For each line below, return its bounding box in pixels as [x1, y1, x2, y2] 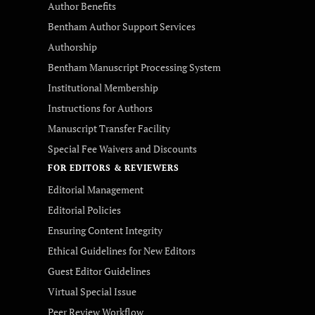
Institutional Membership [48, 81, 158, 94]
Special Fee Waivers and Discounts [48, 142, 197, 155]
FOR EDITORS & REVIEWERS [48, 162, 180, 173]
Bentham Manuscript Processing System [48, 60, 221, 74]
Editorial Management [48, 183, 143, 196]
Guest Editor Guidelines [48, 264, 150, 278]
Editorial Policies [48, 203, 121, 217]
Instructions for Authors [48, 101, 153, 115]
